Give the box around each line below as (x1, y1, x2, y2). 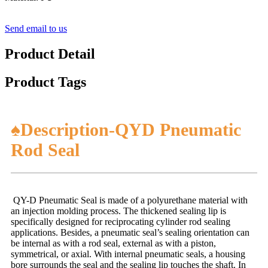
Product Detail (5, 45, 95, 62)
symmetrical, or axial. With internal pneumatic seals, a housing (11, 249, 245, 260)
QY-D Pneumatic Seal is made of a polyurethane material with (11, 195, 248, 206)
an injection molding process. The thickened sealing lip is (11, 206, 226, 217)
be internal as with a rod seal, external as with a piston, (11, 238, 216, 249)
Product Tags (5, 74, 86, 90)
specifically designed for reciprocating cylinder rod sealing (11, 217, 230, 227)
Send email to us (5, 23, 67, 33)
